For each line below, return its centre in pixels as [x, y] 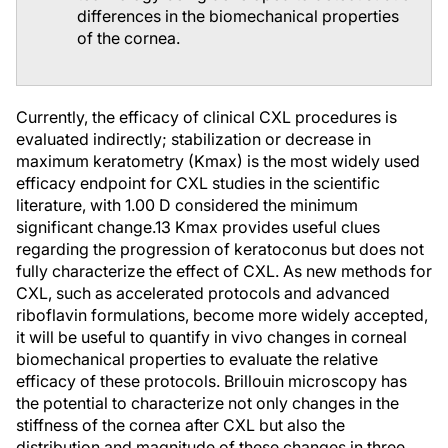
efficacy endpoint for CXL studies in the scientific [198, 182]
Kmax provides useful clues [275, 226]
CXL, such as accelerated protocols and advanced [203, 292]
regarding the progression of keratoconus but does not [220, 248]
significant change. [85, 226]
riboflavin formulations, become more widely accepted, [222, 314]
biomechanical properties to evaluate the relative [197, 358]
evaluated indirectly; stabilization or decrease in [193, 138]
